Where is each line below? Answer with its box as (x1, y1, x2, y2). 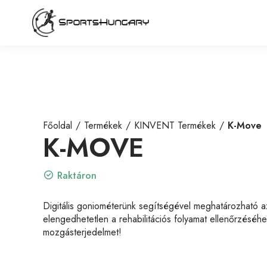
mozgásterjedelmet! (43, 225, 122, 239)
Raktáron (57, 169, 97, 182)
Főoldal (43, 119, 72, 132)
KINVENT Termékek (134, 119, 216, 132)
